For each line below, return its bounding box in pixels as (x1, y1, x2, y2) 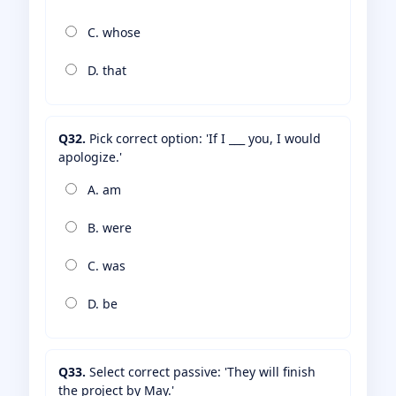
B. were (84, 219, 132, 237)
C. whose (84, 24, 141, 42)
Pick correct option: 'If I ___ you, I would (86, 130, 321, 148)
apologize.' (58, 148, 122, 166)
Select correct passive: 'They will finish (86, 363, 316, 381)
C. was (84, 257, 126, 275)
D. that (84, 62, 126, 80)
